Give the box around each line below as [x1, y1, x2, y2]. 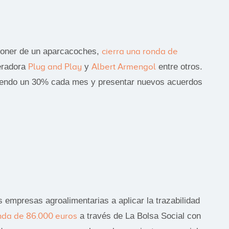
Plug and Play [28, 61, 82, 72]
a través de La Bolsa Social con [77, 211, 201, 221]
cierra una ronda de [102, 46, 178, 56]
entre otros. [156, 61, 202, 72]
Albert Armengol [91, 61, 156, 72]
